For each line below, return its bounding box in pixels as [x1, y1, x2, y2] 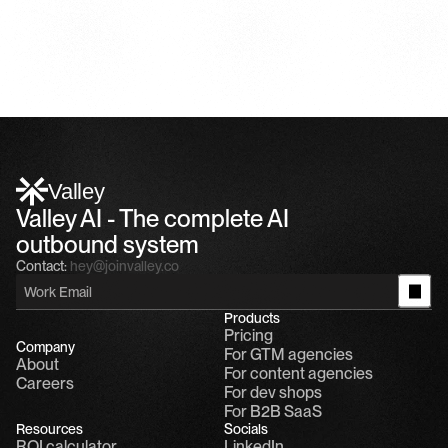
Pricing [224, 326, 273, 345]
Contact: [16, 258, 67, 274]
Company [16, 338, 75, 355]
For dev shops [224, 383, 322, 402]
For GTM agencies [224, 345, 353, 364]
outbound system [16, 230, 199, 259]
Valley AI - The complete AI [16, 204, 289, 233]
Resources [16, 421, 83, 437]
